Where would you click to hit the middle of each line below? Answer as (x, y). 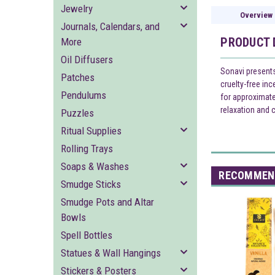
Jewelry (77, 9)
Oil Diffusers (87, 60)
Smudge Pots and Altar (107, 202)
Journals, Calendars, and (110, 26)
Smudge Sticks (91, 184)
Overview (256, 15)
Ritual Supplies (91, 131)
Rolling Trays (87, 149)
